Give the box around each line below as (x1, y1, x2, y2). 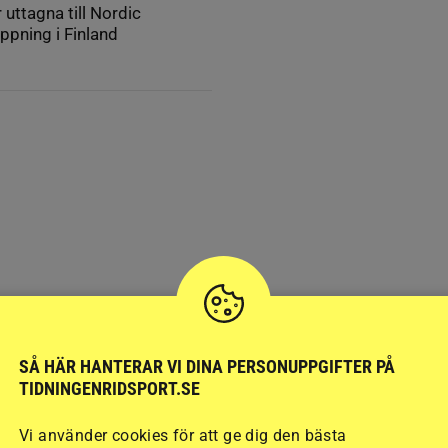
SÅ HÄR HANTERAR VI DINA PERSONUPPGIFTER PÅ (19, 355, 395, 377)
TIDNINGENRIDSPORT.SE (19, 377, 200, 399)
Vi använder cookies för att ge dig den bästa (19, 425, 347, 445)
